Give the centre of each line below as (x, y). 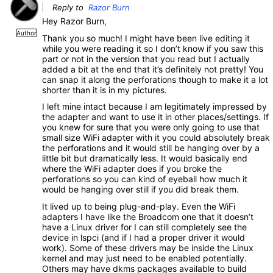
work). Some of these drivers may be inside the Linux (148, 247)
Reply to (70, 8)
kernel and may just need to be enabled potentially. (144, 258)
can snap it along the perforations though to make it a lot (155, 79)
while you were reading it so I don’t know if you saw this (153, 48)
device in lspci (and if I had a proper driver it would (144, 237)
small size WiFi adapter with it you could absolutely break (156, 138)
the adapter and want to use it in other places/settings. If (155, 117)
